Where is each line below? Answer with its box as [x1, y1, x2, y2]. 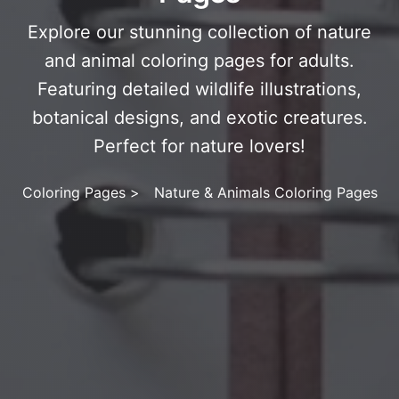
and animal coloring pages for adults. [45, 50, 354, 72]
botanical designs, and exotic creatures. [31, 107, 368, 129]
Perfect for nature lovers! [94, 135, 305, 158]
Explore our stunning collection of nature [28, 21, 371, 44]
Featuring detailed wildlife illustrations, [37, 78, 362, 101]
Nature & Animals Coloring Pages [153, 183, 378, 202]
